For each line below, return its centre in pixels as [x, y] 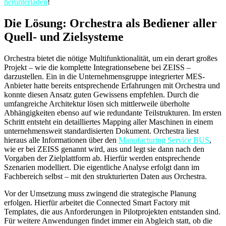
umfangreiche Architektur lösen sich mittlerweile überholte [97, 103]
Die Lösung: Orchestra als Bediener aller [110, 23]
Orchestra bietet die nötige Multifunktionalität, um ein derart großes [111, 58]
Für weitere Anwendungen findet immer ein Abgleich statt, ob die [108, 220]
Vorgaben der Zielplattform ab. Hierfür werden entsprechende [102, 158]
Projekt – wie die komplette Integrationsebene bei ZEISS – [97, 67]
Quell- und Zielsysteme [64, 37]
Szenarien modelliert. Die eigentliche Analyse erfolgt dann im [102, 167]
